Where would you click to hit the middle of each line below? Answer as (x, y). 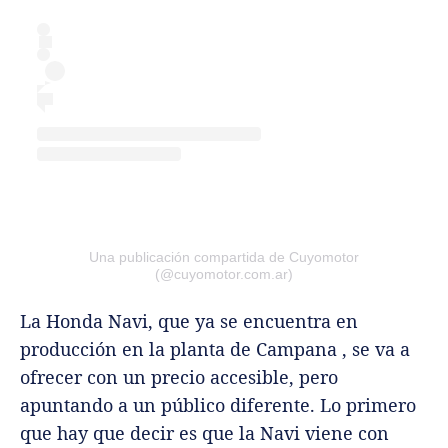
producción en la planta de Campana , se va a (215, 348)
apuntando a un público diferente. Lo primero (218, 404)
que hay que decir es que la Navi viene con (204, 432)
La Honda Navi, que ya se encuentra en (189, 320)
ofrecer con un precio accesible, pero (179, 376)
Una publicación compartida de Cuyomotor (224, 256)
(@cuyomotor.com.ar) (224, 273)
